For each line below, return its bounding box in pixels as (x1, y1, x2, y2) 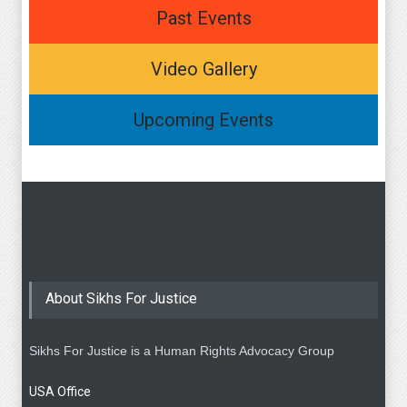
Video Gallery (150, 57, 257, 80)
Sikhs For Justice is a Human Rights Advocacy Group (29, 342, 334, 358)
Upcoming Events (134, 108, 273, 131)
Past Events (155, 6, 252, 29)
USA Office (29, 383, 91, 399)
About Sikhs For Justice (45, 289, 197, 307)
